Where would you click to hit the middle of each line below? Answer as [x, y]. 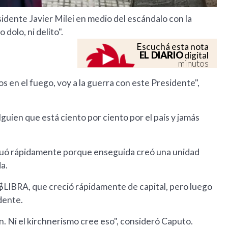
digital [196, 55]
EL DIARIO [161, 55]
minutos [194, 64]
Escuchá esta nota [173, 47]
